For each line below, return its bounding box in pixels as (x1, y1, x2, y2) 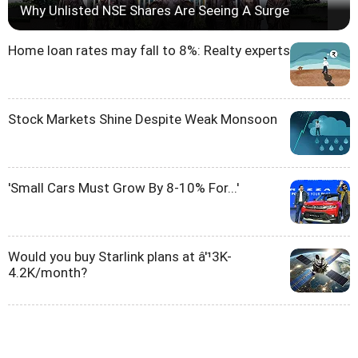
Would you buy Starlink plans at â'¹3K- (8, 249, 232, 265)
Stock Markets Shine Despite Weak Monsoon (8, 111, 277, 128)
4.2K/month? (8, 265, 87, 281)
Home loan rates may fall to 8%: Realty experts (8, 42, 290, 59)
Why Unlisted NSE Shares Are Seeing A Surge (20, 2, 289, 19)
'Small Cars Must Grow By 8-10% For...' (8, 180, 239, 197)
